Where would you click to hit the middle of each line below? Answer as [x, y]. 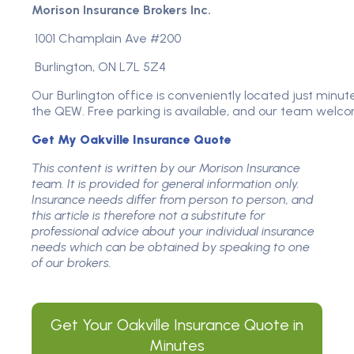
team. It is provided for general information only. [166, 184]
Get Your [84, 325]
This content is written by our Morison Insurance [166, 168]
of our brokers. [72, 263]
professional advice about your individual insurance [173, 231]
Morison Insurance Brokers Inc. [121, 10]
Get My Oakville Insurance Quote [132, 139]
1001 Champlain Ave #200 [106, 38]
